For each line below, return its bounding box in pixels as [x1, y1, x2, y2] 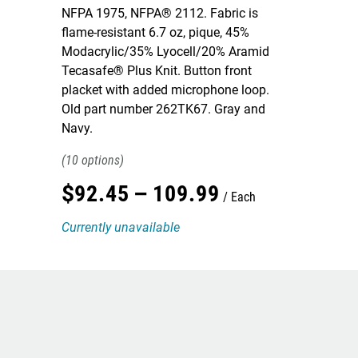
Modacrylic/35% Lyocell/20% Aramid [62, 44, 269, 59]
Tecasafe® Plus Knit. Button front [62, 63, 252, 78]
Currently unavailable [62, 220, 180, 235]
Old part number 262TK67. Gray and [62, 101, 265, 117]
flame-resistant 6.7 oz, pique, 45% [62, 25, 249, 40]
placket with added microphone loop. [62, 82, 269, 97]
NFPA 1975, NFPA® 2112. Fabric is [62, 6, 258, 21]
